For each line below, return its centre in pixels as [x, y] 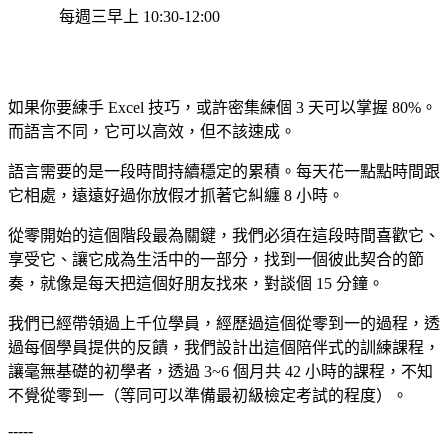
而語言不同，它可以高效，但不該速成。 [152, 131]
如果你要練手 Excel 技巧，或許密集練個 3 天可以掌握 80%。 [222, 107]
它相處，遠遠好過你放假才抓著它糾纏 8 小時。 [176, 195]
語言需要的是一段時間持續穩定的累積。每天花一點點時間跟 [224, 171]
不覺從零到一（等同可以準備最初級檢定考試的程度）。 [208, 395]
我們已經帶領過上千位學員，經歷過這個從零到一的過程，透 [224, 323]
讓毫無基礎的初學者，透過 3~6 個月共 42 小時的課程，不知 [220, 371]
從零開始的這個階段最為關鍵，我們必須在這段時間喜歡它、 [224, 235]
